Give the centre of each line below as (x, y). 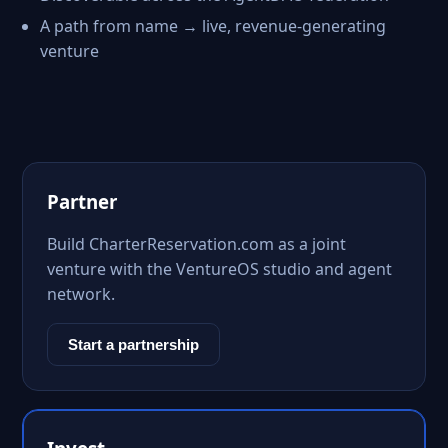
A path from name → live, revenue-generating (213, 26)
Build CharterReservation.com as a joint (196, 244)
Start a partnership (133, 344)
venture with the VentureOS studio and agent (219, 269)
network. (81, 294)
